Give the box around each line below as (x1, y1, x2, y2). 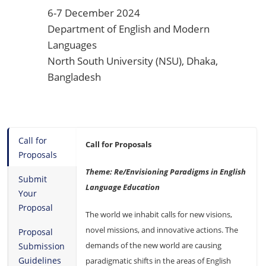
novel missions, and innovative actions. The (85, 224, 238, 236)
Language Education (85, 182, 160, 193)
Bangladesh (47, 70, 101, 84)
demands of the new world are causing (85, 240, 221, 251)
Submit (18, 173, 47, 185)
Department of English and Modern (47, 22, 210, 36)
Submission (18, 240, 65, 252)
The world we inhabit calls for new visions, (85, 209, 232, 220)
